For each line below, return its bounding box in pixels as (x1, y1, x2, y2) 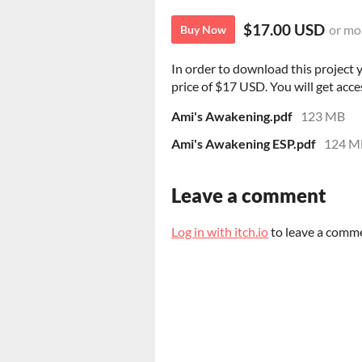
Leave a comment (171, 183, 326, 208)
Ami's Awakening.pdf (171, 108, 293, 124)
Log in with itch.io (171, 224, 268, 240)
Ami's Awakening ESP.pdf (171, 136, 316, 152)
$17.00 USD (243, 20, 325, 40)
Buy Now (180, 23, 226, 37)
